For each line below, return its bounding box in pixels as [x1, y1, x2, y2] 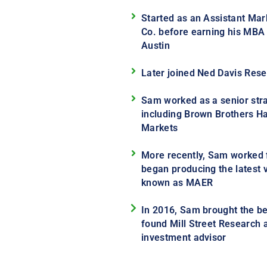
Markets [141, 122, 178, 133]
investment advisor [141, 231, 226, 243]
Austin [141, 39, 170, 51]
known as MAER [141, 176, 213, 188]
